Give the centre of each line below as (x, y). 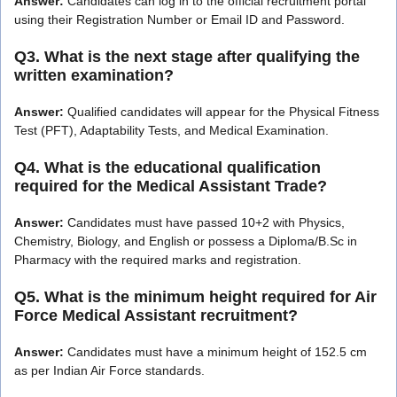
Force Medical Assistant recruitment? (156, 315)
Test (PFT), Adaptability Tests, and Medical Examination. (171, 130)
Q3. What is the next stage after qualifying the (187, 56)
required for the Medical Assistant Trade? (171, 186)
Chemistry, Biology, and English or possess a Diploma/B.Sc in (186, 241)
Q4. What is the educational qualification (167, 167)
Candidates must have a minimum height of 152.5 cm (215, 351)
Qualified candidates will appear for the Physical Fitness (222, 111)
